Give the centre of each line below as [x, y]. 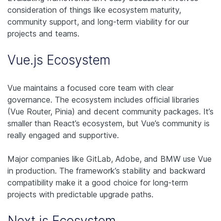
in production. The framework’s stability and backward [107, 171]
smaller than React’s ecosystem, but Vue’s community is [109, 124]
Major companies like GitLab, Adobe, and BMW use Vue [110, 159]
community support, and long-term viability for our [98, 22]
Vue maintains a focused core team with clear [91, 88]
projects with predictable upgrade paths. [80, 195]
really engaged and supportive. [63, 135]
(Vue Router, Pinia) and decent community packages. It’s [110, 112]
